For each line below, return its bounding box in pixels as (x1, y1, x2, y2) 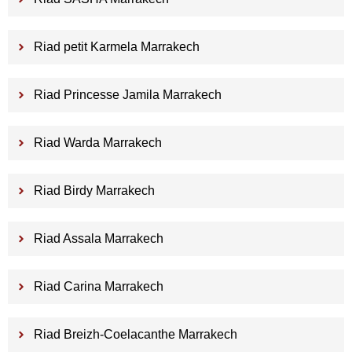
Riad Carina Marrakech (33, 280, 163, 294)
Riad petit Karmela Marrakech (33, 40, 200, 54)
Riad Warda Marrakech (33, 136, 162, 150)
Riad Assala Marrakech (33, 232, 163, 246)
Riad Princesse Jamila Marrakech (33, 88, 222, 102)
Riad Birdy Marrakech (33, 184, 155, 198)
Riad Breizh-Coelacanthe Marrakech (33, 328, 237, 342)
